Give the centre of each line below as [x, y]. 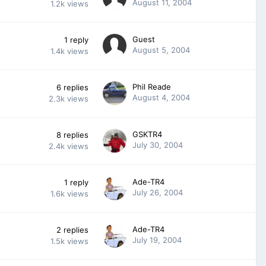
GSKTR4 [147, 134]
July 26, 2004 [158, 192]
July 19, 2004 [157, 240]
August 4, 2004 [161, 97]
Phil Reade [152, 86]
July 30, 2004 [158, 145]
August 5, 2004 [161, 50]
